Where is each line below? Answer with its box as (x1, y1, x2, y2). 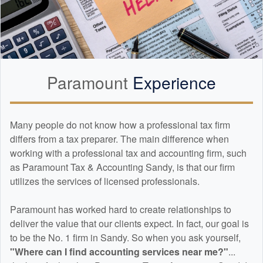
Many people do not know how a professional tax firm (10, 118, 230, 132)
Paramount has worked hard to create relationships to (10, 203, 231, 217)
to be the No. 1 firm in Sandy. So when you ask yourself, (10, 231, 241, 245)
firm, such (204, 146, 247, 160)
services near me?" (140, 245, 228, 259)
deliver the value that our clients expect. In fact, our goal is (10, 217, 249, 231)
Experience (133, 70, 216, 95)
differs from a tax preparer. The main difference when (10, 132, 229, 146)
